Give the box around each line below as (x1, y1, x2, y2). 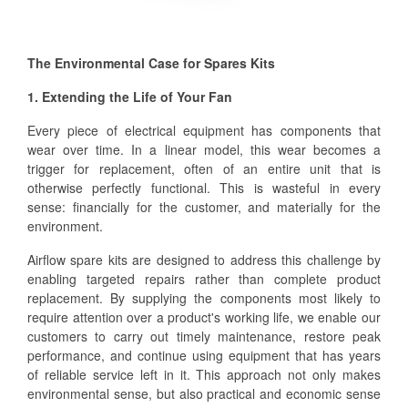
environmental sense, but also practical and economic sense (27, 383, 381, 403)
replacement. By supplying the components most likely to (27, 288, 381, 307)
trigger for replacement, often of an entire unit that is (27, 158, 381, 178)
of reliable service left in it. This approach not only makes (27, 364, 381, 383)
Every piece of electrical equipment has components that (27, 120, 381, 139)
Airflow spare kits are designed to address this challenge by (27, 250, 381, 269)
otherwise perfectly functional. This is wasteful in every (27, 178, 381, 197)
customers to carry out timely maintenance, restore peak (27, 326, 381, 345)
